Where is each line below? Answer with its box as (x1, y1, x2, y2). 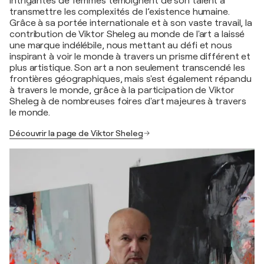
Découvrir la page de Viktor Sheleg (9, 128, 143, 138)
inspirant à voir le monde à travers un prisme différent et (9, 51, 251, 62)
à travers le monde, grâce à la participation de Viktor (9, 84, 235, 95)
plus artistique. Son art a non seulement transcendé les (9, 62, 245, 73)
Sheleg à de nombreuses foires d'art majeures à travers (9, 95, 246, 107)
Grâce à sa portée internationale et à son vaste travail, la (9, 17, 253, 28)
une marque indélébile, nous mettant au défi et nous (9, 39, 232, 51)
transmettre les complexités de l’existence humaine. (9, 6, 230, 17)
